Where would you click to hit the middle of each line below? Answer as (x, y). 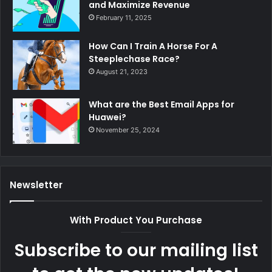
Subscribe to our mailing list (136, 250)
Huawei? (107, 117)
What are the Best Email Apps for (161, 104)
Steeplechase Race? (134, 59)
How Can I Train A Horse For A (153, 46)
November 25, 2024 (128, 130)
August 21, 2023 (122, 71)
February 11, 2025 (124, 17)
